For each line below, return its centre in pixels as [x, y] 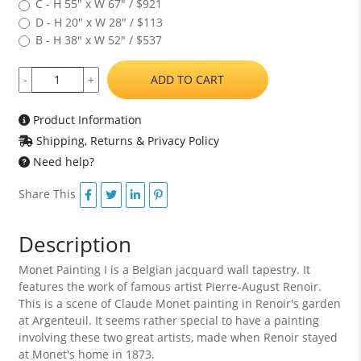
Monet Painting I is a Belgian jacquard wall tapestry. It [164, 269]
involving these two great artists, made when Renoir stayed [178, 337]
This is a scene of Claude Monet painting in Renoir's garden [179, 303]
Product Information [85, 119]
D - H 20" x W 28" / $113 [99, 22]
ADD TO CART [187, 79]
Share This [47, 193]
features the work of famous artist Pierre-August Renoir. [170, 286]
